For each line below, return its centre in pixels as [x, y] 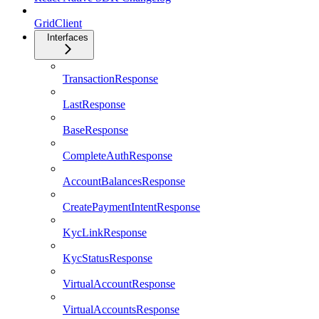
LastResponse [94, 105]
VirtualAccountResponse [119, 284]
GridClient [58, 23]
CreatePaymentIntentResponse [131, 207]
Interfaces [68, 38]
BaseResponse [95, 130]
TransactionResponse [110, 79]
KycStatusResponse [108, 258]
